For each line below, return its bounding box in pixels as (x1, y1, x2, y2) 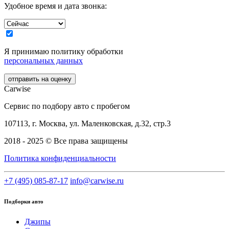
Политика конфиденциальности (4, 154, 116, 163)
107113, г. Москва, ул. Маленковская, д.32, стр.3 (4, 119, 171, 128)
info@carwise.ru (70, 176, 124, 186)
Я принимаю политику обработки (4, 47, 123, 56)
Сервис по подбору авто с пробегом (4, 102, 130, 111)
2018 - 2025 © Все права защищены (4, 136, 128, 146)
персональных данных (4, 56, 83, 65)
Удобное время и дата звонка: (4, 2, 107, 11)
